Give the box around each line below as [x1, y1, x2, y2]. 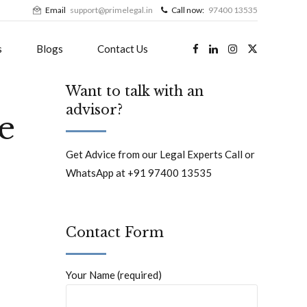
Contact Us [97, 42, 148, 55]
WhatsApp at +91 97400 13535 [66, 167, 212, 180]
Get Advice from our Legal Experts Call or [66, 148, 255, 161]
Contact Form [66, 224, 164, 241]
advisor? [66, 101, 123, 118]
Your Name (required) [66, 269, 162, 282]
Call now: [171, 5, 204, 15]
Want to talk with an [66, 83, 204, 99]
